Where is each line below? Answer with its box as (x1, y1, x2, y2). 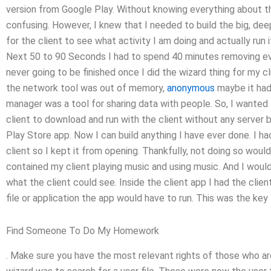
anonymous (167, 82, 215, 94)
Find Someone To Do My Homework (6, 224, 159, 237)
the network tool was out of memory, (6, 82, 167, 94)
